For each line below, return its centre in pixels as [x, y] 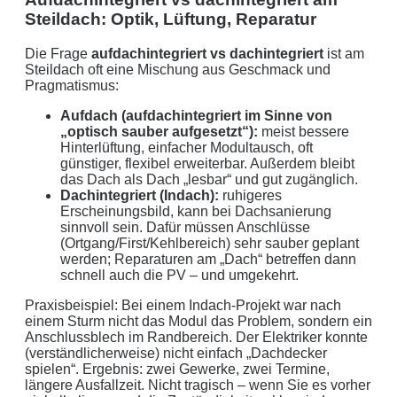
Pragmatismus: [72, 85]
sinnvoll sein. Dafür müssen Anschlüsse [185, 227]
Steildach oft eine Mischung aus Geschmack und [178, 69]
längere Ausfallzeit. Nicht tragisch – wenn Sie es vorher [198, 385]
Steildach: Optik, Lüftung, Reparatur [171, 19]
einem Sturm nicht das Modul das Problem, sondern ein [198, 321]
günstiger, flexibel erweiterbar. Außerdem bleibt [207, 163]
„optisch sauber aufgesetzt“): [159, 131]
